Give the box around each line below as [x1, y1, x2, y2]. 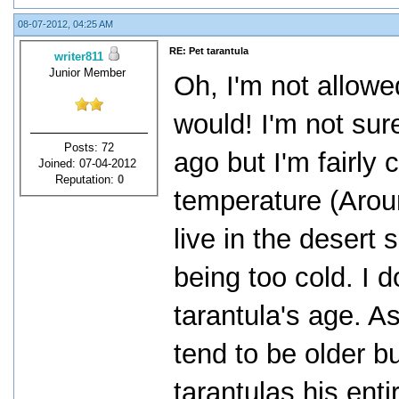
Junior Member [49, 65, 129, 79]
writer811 [53, 49, 103, 63]
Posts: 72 [64, 140, 114, 154]
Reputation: [54, 172, 118, 186]
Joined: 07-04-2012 [38, 156, 140, 170]
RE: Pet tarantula [169, 45, 248, 56]
